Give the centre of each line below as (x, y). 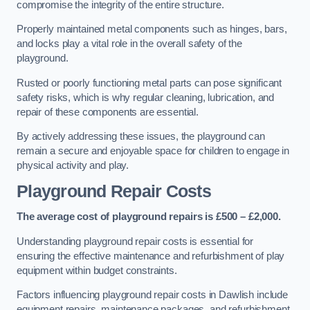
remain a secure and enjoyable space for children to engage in (153, 151)
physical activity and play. (73, 166)
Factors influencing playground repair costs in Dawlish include (152, 295)
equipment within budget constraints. (97, 270)
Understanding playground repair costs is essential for (135, 241)
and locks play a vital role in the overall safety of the (129, 44)
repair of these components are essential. (108, 112)
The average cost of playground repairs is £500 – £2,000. (149, 217)
